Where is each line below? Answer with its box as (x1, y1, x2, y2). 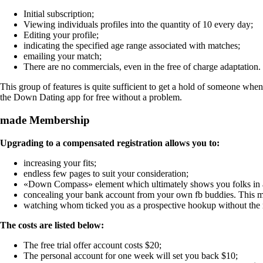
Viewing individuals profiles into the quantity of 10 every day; (23, 19, 253, 30)
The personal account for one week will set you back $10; (23, 250, 238, 261)
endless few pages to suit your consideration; (23, 168, 188, 178)
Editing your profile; (23, 30, 99, 41)
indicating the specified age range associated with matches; (23, 41, 240, 51)
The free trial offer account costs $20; (23, 240, 161, 250)
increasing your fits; (23, 157, 96, 168)
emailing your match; (23, 51, 102, 62)
